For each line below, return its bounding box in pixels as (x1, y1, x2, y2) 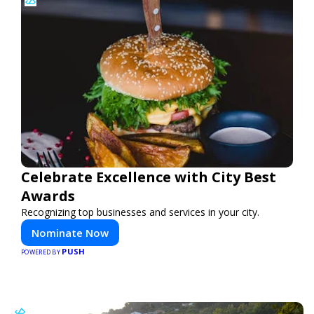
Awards (21, 186, 75, 205)
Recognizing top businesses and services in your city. (21, 205, 259, 219)
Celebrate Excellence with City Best (21, 168, 276, 186)
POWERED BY (21, 247, 62, 257)
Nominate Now (32, 226, 109, 240)
